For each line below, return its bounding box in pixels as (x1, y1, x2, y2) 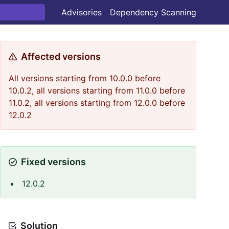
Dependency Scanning (110, 7, 196, 17)
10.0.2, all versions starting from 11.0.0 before (9, 85, 185, 96)
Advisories (61, 7, 102, 17)
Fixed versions (21, 156, 86, 167)
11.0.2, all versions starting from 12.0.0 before (9, 98, 185, 108)
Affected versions (21, 51, 101, 62)
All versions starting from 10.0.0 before (9, 73, 161, 83)
